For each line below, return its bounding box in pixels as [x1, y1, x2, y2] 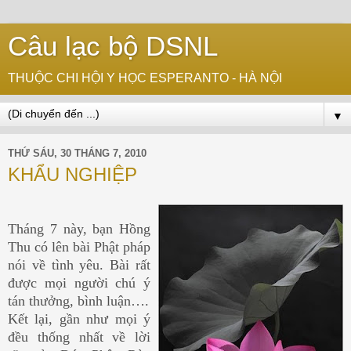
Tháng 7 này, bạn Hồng [8, 220, 150, 237]
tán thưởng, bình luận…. [8, 292, 149, 309]
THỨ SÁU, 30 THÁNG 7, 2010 [8, 147, 147, 159]
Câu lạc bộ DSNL [8, 31, 218, 61]
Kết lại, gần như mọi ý [8, 310, 150, 327]
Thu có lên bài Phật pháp [8, 238, 150, 255]
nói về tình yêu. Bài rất [8, 256, 150, 273]
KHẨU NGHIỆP [8, 164, 137, 185]
